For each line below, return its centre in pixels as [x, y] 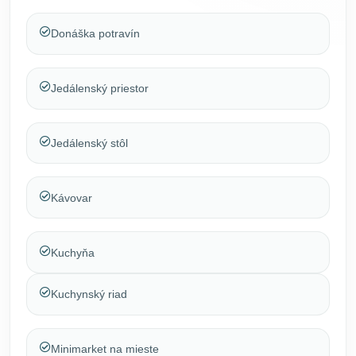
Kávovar [72, 197]
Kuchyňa [73, 252]
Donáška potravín [95, 34]
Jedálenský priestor [100, 89]
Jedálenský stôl [89, 143]
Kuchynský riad [89, 294]
